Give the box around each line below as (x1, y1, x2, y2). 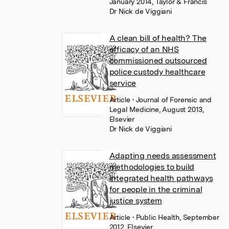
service (109, 78, 136, 88)
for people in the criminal (109, 185, 202, 194)
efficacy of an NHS (109, 44, 179, 54)
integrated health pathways (109, 173, 213, 183)
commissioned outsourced (109, 56, 207, 65)
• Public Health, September (132, 213, 219, 221)
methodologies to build (109, 162, 195, 172)
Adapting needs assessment (109, 151, 216, 161)
